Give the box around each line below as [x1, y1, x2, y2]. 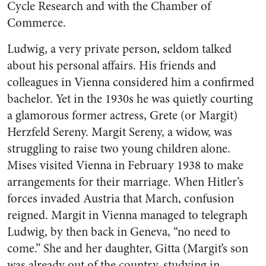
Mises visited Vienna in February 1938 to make [7, 157, 243, 174]
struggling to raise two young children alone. [7, 140, 230, 157]
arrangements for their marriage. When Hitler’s [7, 173, 243, 191]
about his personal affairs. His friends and [7, 57, 216, 74]
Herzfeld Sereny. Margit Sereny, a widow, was [7, 123, 232, 141]
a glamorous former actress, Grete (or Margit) [7, 107, 237, 124]
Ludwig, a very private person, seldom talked [7, 40, 232, 58]
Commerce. [7, 14, 66, 31]
